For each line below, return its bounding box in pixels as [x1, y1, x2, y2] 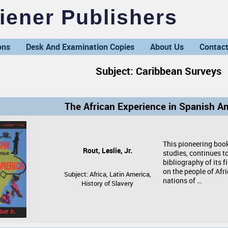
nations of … [163, 176, 202, 185]
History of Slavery [81, 179, 133, 188]
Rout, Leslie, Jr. [82, 146, 132, 155]
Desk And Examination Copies [26, 41, 134, 52]
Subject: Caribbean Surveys [96, 64, 221, 78]
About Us [150, 41, 184, 52]
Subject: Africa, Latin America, [64, 169, 151, 179]
